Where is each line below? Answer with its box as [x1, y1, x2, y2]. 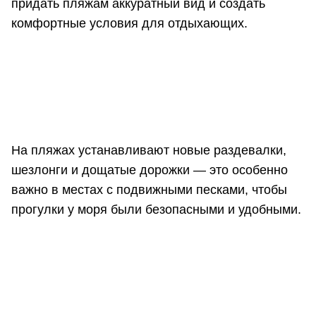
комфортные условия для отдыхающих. [11, 16, 248, 30]
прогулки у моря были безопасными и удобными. [11, 202, 301, 217]
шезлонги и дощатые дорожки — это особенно [11, 162, 288, 177]
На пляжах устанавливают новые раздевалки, [11, 142, 286, 157]
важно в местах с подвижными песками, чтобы [11, 182, 287, 197]
